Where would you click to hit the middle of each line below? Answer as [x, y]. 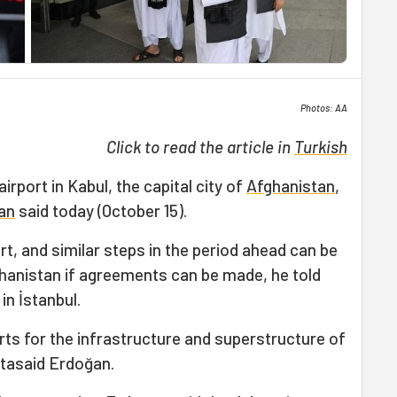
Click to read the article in [200, 147]
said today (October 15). [101, 210]
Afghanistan [291, 186]
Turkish [320, 147]
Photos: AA [323, 108]
